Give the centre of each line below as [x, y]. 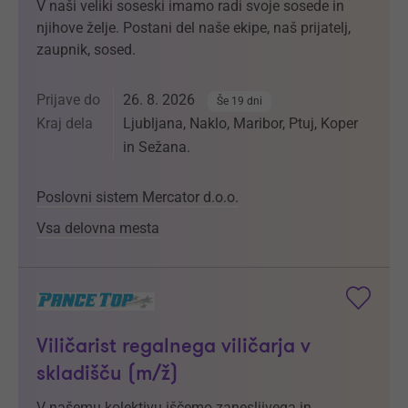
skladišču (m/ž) [107, 374]
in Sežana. [157, 148]
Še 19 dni [240, 102]
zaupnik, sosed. [86, 50]
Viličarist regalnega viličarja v [173, 347]
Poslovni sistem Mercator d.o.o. [138, 198]
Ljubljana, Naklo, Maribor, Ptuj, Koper [240, 124]
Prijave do [68, 100]
